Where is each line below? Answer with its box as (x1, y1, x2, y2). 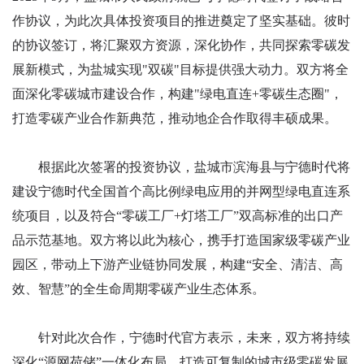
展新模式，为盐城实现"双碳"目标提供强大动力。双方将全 (12, 62, 349, 76)
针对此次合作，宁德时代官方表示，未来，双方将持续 (12, 330, 350, 344)
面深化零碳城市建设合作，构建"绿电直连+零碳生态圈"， (12, 86, 343, 101)
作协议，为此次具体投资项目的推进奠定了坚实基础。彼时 (12, 13, 350, 28)
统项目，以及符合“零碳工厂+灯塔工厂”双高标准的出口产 (12, 208, 343, 223)
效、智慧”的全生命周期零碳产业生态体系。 (12, 281, 265, 296)
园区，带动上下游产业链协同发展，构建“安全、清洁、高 (12, 257, 343, 271)
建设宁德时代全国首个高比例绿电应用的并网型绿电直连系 (12, 184, 350, 198)
